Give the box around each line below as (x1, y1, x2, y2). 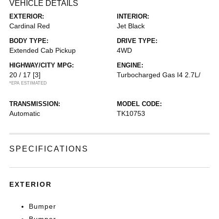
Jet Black (117, 22, 145, 30)
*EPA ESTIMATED (9, 81, 47, 86)
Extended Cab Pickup (9, 46, 76, 54)
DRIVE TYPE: (117, 37, 157, 44)
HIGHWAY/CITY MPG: (9, 62, 74, 69)
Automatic (9, 109, 41, 117)
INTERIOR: (117, 13, 149, 20)
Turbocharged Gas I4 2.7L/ (117, 71, 200, 79)
